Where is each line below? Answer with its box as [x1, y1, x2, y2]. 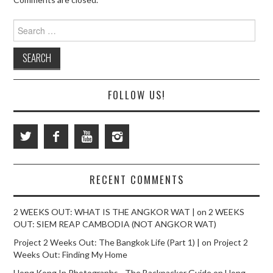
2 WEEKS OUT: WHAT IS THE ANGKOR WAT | [13, 207, 196, 218]
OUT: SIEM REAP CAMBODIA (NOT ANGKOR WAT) [13, 219, 217, 230]
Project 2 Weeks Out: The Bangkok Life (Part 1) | [13, 237, 200, 248]
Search [13, 19, 40, 30]
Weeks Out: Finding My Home [13, 249, 128, 260]
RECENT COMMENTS [89, 172, 184, 188]
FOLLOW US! [107, 87, 166, 103]
